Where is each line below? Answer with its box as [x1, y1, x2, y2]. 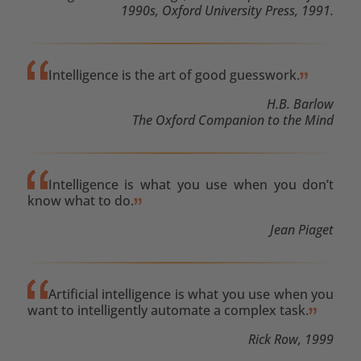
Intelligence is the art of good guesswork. [48, 65, 300, 84]
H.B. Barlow [267, 94, 334, 113]
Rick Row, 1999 [248, 330, 334, 348]
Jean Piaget [270, 220, 334, 239]
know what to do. [27, 191, 134, 210]
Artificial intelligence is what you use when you [48, 284, 334, 303]
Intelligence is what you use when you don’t [48, 175, 334, 193]
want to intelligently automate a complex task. [27, 301, 309, 319]
